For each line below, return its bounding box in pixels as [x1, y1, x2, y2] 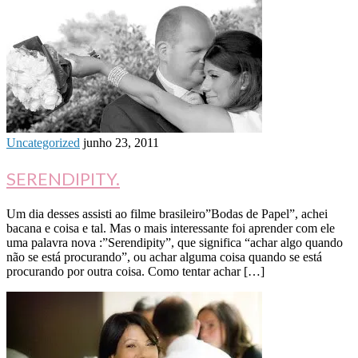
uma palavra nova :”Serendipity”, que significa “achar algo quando [6, 236, 343, 250]
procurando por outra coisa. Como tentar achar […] [6, 265, 265, 279]
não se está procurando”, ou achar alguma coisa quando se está [6, 250, 322, 265]
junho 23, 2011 [83, 136, 159, 150]
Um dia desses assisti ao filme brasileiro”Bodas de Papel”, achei [6, 207, 328, 221]
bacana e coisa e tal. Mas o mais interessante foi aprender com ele [6, 221, 335, 236]
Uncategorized [6, 136, 80, 150]
